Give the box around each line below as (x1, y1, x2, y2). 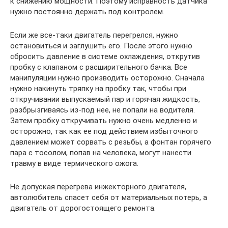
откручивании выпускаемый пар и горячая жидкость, (10, 94, 200, 104)
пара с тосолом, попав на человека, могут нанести (10, 148, 191, 157)
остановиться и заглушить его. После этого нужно (10, 41, 192, 50)
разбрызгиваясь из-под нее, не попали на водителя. (10, 105, 195, 115)
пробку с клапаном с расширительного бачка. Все (10, 62, 187, 72)
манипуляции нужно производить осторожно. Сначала (10, 73, 205, 82)
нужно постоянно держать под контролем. (10, 7, 164, 16)
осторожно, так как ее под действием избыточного (10, 126, 198, 136)
